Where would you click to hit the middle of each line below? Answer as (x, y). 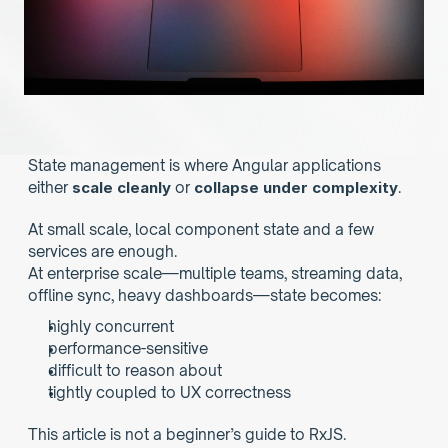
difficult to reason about (135, 370)
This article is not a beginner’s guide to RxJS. (187, 434)
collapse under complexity (296, 187)
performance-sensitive (128, 348)
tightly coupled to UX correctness (169, 392)
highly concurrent (111, 326)
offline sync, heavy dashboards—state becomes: (204, 295)
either (50, 187)
